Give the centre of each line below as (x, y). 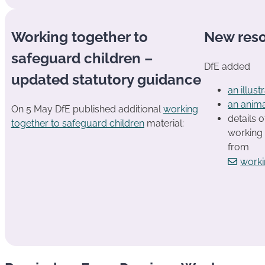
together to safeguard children (77, 124)
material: (164, 124)
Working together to (79, 37)
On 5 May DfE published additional (87, 109)
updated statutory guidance (106, 80)
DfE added (227, 67)
